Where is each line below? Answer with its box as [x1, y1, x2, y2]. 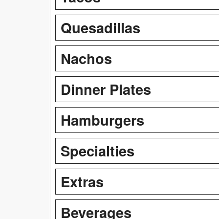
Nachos [61, 47, 112, 68]
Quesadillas [61, 17, 140, 38]
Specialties [61, 140, 134, 161]
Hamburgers [61, 109, 144, 130]
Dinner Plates [61, 78, 151, 99]
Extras [61, 171, 104, 192]
